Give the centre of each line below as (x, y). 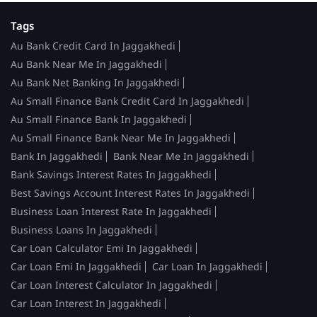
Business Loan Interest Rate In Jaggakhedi (111, 211)
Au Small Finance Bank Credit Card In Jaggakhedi (127, 100)
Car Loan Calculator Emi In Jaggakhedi (102, 248)
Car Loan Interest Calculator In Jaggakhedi (111, 284)
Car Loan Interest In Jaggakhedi (86, 303)
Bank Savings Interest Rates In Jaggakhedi (111, 174)
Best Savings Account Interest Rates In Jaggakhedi (130, 192)
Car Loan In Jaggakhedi (207, 266)
